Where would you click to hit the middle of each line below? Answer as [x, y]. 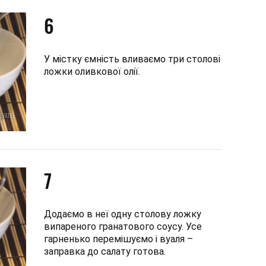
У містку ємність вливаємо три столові [132, 59]
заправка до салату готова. [105, 251]
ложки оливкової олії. [92, 71]
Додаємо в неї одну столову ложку [123, 214]
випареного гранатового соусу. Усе [123, 226]
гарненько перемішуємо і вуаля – [118, 239]
